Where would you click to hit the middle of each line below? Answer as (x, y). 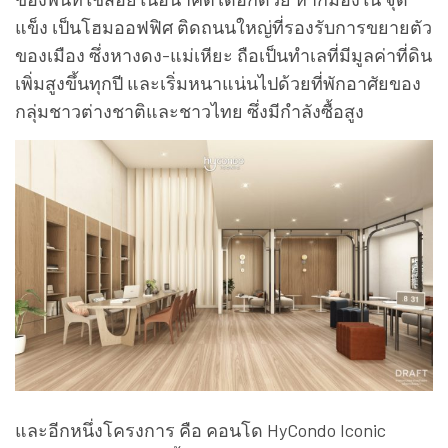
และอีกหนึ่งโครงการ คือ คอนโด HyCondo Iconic (200, 429)
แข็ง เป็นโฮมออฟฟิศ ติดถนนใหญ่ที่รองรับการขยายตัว (223, 26)
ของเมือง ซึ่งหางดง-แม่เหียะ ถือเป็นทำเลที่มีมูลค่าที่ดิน (223, 54)
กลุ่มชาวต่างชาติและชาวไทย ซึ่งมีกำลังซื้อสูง (189, 110)
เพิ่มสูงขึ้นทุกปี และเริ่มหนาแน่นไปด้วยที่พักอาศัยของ (218, 82)
